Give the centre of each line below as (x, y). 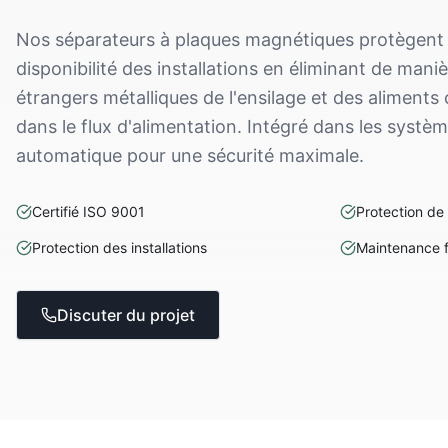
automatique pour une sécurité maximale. (190, 155)
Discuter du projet (126, 315)
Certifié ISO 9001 (88, 211)
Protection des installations (119, 247)
